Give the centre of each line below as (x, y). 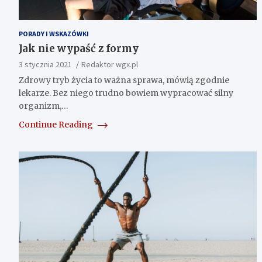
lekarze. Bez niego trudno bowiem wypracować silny (126, 93)
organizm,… (44, 106)
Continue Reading (57, 124)
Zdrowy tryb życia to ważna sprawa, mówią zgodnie (124, 80)
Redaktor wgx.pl (110, 64)
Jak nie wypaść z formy (79, 48)
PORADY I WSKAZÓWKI (54, 33)
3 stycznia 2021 (45, 64)
